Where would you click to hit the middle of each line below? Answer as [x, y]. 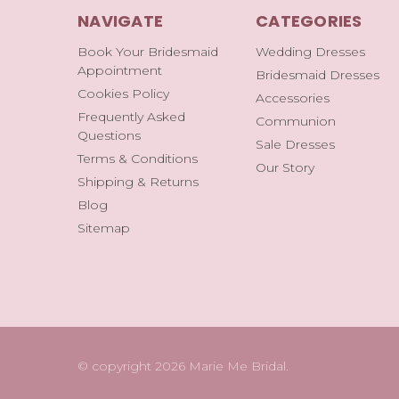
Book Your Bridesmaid [148, 51]
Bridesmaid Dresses [318, 74]
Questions [109, 135]
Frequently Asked [131, 116]
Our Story [285, 167]
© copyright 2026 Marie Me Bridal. [183, 366]
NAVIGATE [120, 20]
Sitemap [104, 228]
